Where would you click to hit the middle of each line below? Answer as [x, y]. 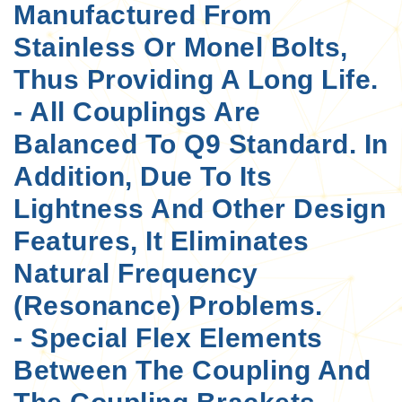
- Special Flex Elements [168, 337]
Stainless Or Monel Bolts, [181, 47]
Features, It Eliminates [162, 240]
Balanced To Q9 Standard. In [201, 144]
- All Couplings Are [137, 111]
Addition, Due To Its [143, 176]
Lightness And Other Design [200, 208]
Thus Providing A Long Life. [196, 79]
